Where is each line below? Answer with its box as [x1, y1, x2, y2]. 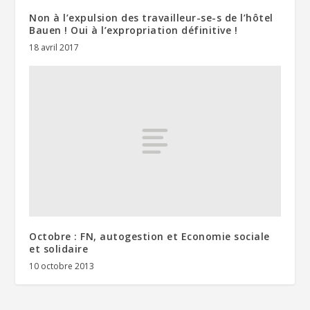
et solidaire [29, 242, 89, 256]
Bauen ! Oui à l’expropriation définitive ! [29, 24, 238, 37]
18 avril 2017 [29, 42, 80, 54]
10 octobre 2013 [29, 260, 95, 273]
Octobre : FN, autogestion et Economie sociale [29, 230, 270, 244]
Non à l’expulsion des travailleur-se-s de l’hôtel [29, 11, 273, 25]
